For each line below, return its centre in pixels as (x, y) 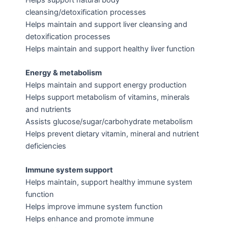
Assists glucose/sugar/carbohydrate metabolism (109, 121)
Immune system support (69, 170)
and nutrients (48, 109)
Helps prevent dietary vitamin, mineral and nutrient (112, 134)
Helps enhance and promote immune (90, 219)
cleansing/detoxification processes (86, 12)
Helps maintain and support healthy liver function (110, 49)
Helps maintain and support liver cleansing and (106, 24)
